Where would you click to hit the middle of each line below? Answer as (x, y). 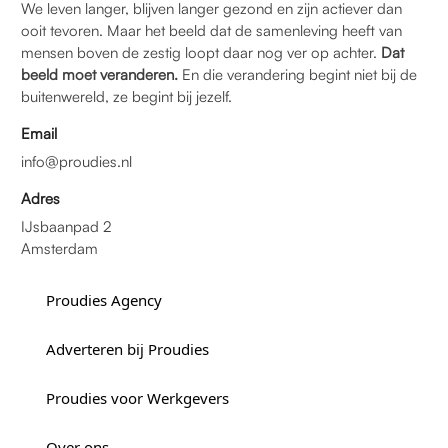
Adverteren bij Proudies (127, 348)
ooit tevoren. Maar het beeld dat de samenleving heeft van (211, 30)
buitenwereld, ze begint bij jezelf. (126, 96)
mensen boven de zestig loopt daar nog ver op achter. (201, 52)
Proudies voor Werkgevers (137, 397)
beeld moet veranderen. (99, 74)
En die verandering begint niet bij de (297, 74)
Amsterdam (59, 248)
